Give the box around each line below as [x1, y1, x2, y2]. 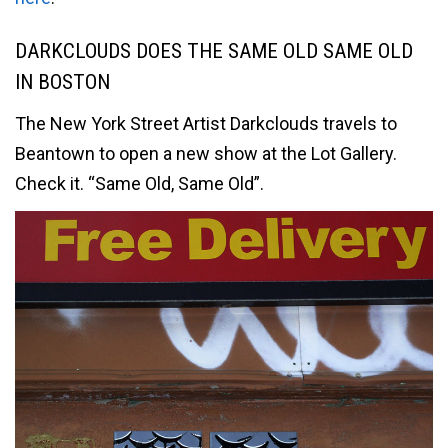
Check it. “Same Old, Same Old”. [15, 173, 264, 195]
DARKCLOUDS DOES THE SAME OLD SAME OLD [15, 38, 413, 63]
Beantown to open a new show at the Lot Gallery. [15, 143, 397, 165]
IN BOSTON [15, 69, 110, 94]
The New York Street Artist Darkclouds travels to [15, 113, 397, 135]
